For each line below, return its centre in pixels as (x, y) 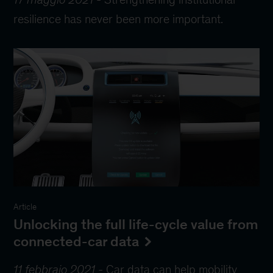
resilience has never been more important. (119, 19)
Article (25, 207)
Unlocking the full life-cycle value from (136, 224)
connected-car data (76, 241)
